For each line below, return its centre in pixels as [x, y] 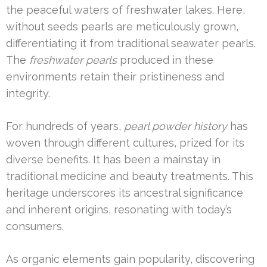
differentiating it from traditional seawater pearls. [131, 43]
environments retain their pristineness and [115, 77]
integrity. [28, 93]
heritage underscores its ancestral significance [125, 193]
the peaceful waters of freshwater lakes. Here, [125, 10]
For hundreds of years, [65, 126]
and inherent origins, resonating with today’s [119, 209]
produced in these [165, 60]
